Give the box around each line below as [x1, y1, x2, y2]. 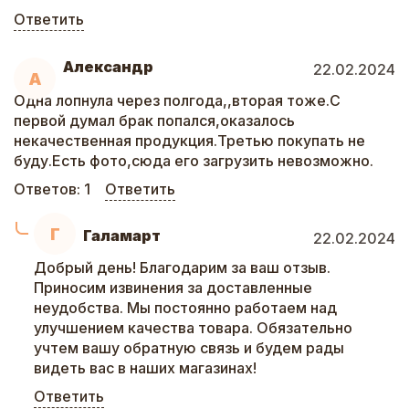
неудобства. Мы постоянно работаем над [34, 299, 337, 317]
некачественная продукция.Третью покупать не [14, 131, 365, 150]
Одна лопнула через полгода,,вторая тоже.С [14, 91, 341, 110]
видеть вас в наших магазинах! [34, 359, 257, 377]
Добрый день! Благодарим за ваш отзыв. [34, 258, 330, 277]
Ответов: [14, 180, 84, 198]
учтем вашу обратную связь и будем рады [34, 339, 344, 357]
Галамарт [83, 226, 161, 245]
